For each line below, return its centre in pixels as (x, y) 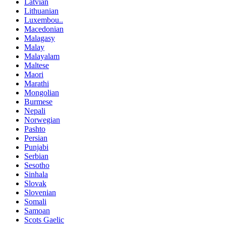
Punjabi (36, 147)
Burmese (38, 102)
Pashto (35, 129)
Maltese (37, 66)
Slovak (35, 184)
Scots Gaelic (44, 220)
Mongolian (42, 93)
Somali (35, 202)
